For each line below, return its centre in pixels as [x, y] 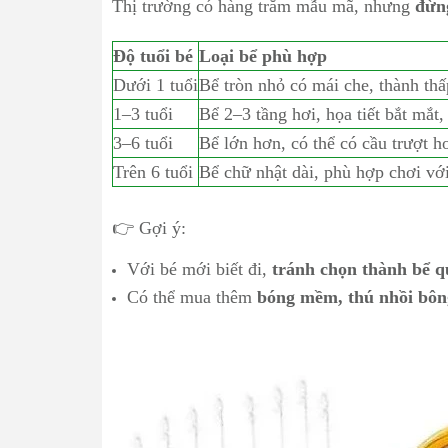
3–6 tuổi [143, 143]
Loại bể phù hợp [263, 56]
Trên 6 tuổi [153, 172]
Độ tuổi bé [153, 56]
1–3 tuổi [143, 114]
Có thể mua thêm [192, 297]
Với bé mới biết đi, [199, 269]
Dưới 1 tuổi [155, 85]
